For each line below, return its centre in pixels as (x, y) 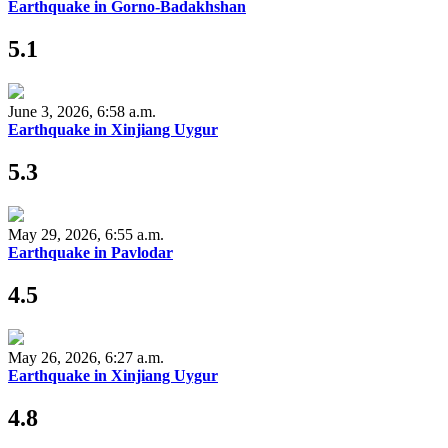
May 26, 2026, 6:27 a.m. (86, 357)
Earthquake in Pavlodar (90, 252)
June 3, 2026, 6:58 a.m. (82, 111)
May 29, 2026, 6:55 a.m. (86, 234)
